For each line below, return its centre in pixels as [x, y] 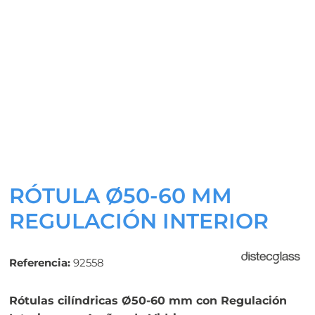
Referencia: [39, 263]
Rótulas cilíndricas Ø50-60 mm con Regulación [148, 301]
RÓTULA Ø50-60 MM [120, 196]
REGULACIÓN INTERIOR [139, 221]
